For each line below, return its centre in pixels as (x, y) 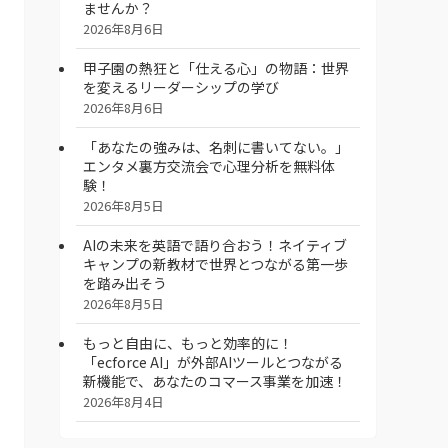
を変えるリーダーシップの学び (181, 87)
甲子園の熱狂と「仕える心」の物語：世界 (216, 68)
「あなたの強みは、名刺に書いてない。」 (216, 147)
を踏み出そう (125, 283)
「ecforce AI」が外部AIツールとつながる (213, 362)
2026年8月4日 (123, 402)
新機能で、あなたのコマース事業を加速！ (215, 381)
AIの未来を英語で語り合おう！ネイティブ (215, 245)
